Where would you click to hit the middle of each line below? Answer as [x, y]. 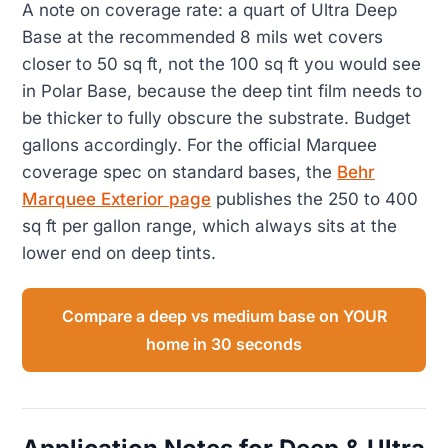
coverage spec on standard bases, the [179, 172]
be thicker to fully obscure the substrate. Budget [216, 118]
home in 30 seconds [224, 344]
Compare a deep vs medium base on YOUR [224, 316]
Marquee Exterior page [116, 199]
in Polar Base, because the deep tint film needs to [222, 91]
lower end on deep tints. [119, 253]
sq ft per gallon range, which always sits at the [209, 226]
